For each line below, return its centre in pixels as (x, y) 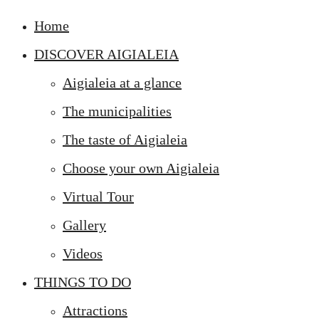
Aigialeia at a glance (122, 83)
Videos (83, 253)
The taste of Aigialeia (125, 140)
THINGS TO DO (83, 282)
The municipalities (117, 111)
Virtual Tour (98, 197)
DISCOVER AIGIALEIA (106, 54)
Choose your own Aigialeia (141, 168)
